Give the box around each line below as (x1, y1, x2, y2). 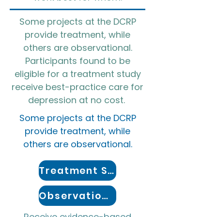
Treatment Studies (107, 164, 114, 177)
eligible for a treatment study (14, 68, 141, 80)
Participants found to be (25, 55, 130, 67)
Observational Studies (102, 189, 108, 202)
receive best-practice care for (12, 81, 143, 93)
